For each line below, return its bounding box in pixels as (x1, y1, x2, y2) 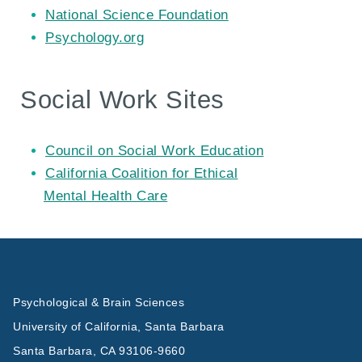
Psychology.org (45, 30, 145, 46)
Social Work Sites (20, 86, 225, 114)
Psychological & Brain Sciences (13, 297, 185, 309)
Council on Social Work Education (45, 143, 264, 159)
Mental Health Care (44, 188, 168, 204)
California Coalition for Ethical (45, 166, 238, 182)
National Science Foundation (45, 7, 229, 23)
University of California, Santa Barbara (13, 321, 225, 334)
